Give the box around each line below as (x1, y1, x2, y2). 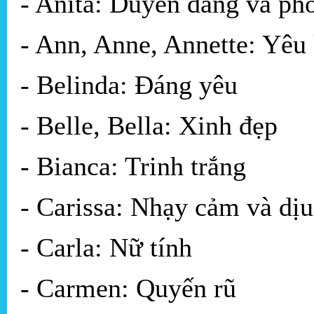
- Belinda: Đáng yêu (20, 70, 238, 100)
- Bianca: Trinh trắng (20, 151, 246, 182)
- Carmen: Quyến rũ (20, 273, 236, 303)
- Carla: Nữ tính (20, 233, 192, 263)
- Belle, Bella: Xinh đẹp (20, 111, 278, 141)
